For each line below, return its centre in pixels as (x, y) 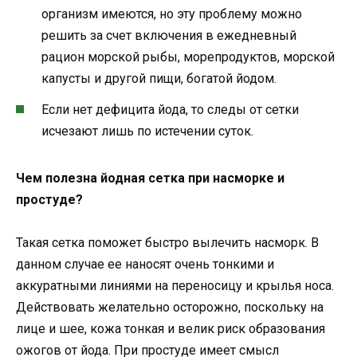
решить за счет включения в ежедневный (169, 36)
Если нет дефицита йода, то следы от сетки (170, 109)
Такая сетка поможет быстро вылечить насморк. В (167, 242)
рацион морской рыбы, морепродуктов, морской (188, 57)
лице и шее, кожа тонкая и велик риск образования (171, 328)
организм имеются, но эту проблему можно (172, 14)
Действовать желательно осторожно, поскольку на (170, 307)
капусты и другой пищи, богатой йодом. (159, 79)
